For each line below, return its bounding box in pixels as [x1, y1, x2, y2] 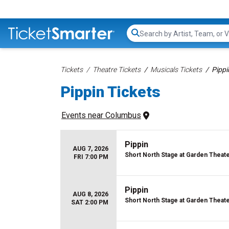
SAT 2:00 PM [71, 199, 108, 206]
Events [61, 110, 86, 120]
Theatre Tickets [93, 65, 141, 74]
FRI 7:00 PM [74, 153, 108, 161]
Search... [139, 33, 168, 43]
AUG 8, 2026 [73, 191, 108, 198]
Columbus [105, 110, 141, 120]
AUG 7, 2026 [73, 145, 108, 152]
